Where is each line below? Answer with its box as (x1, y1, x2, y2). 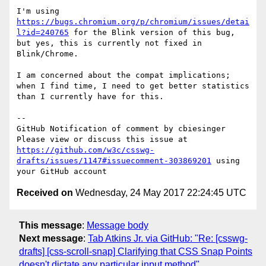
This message (19, 220, 82, 230)
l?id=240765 (17, 28, 69, 37)
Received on (17, 188, 73, 198)
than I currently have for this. (17, 92, 164, 102)
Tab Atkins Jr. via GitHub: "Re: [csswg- (88, 233, 248, 243)
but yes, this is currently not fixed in (17, 39, 202, 48)
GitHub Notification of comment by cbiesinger (17, 124, 226, 134)
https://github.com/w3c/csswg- (17, 145, 154, 155)
